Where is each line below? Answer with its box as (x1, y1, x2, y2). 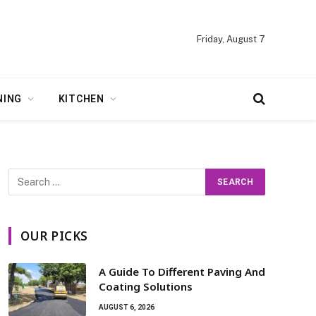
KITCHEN (58, 93, 104, 104)
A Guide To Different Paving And (99, 265, 265, 279)
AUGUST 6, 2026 (99, 303, 154, 311)
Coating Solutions (99, 279, 193, 293)
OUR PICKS (20, 228, 88, 244)
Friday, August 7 (197, 33, 265, 44)
